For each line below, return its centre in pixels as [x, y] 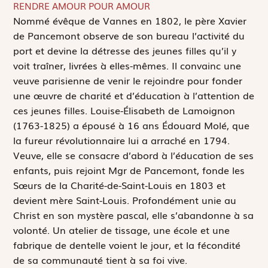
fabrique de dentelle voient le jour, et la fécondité [127, 245]
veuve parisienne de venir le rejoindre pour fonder [128, 80]
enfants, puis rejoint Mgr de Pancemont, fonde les [129, 170]
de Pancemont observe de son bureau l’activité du [129, 36]
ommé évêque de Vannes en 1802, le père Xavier [134, 21]
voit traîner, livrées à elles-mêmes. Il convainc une [127, 66]
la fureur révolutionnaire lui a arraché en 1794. [122, 140]
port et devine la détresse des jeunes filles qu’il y [125, 51]
